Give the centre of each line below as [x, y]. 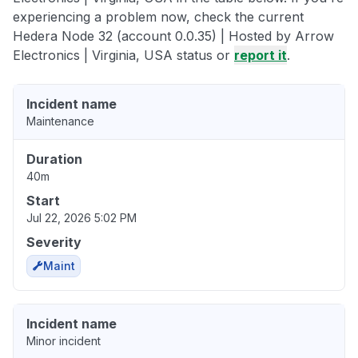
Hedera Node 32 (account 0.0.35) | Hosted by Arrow [173, 36]
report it [261, 55]
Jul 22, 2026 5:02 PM [82, 217]
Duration [54, 159]
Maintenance [60, 121]
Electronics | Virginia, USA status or [123, 55]
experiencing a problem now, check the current [158, 16]
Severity [54, 242]
